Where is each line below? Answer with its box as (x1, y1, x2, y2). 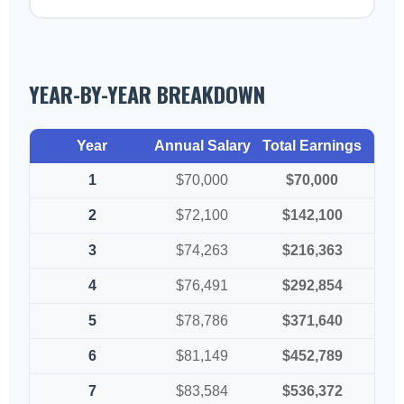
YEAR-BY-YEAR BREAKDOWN (29, 78, 265, 110)
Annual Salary (153, 138, 251, 153)
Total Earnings (262, 138, 362, 153)
